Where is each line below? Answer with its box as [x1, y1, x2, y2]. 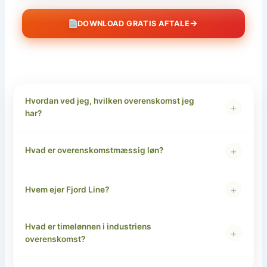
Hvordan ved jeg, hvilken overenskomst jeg [24, 96, 194, 106]
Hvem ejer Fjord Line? [24, 184, 109, 194]
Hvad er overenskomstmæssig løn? [24, 145, 163, 156]
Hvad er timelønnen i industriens [24, 221, 151, 231]
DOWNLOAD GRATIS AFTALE [77, 18, 190, 28]
